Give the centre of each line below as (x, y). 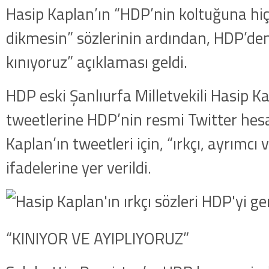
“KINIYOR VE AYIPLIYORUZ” (98, 238)
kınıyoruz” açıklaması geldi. (97, 62)
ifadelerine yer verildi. (79, 168)
